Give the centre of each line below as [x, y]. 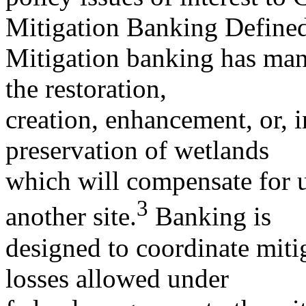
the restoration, [86, 89]
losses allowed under [117, 278]
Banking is [210, 217]
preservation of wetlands [137, 150]
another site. [71, 217]
